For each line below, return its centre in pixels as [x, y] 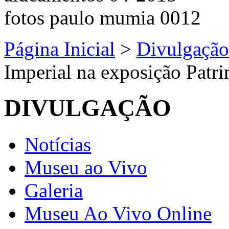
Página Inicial [60, 49]
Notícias [58, 144]
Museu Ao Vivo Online [118, 213]
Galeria [54, 190]
